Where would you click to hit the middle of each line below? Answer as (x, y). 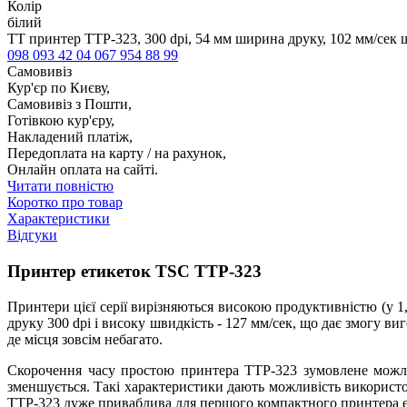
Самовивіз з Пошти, (69, 104)
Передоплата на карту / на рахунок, (117, 154)
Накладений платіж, (70, 137)
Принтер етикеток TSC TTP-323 (134, 272)
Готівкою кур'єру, (61, 121)
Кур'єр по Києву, (59, 88)
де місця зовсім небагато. (85, 339)
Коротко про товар (65, 203)
